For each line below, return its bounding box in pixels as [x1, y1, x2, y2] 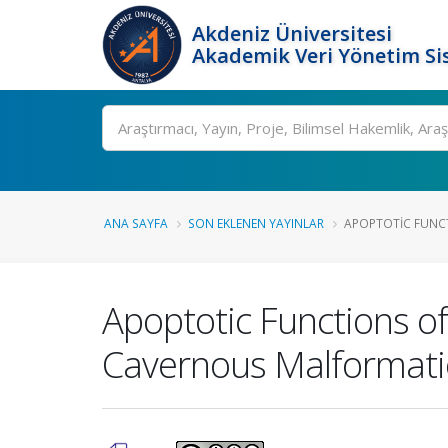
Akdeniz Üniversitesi [192, 20, 392, 47]
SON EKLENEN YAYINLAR [188, 215, 324, 231]
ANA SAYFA [104, 215, 168, 231]
